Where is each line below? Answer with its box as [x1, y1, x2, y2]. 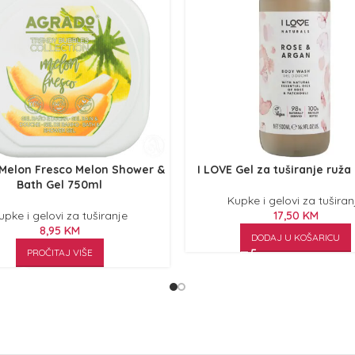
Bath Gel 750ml [17, 177, 102, 192]
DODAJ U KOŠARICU [251, 231, 340, 243]
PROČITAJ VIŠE [26, 246, 93, 258]
